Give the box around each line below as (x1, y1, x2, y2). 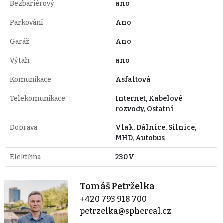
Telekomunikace (10, 94, 65, 103)
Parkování (10, 18, 43, 27)
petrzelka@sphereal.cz (80, 206, 172, 216)
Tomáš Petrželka (80, 180, 155, 192)
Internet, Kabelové (115, 94, 182, 103)
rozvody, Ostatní (115, 104, 174, 113)
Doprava (10, 123, 37, 132)
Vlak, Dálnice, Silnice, (115, 123, 196, 132)
